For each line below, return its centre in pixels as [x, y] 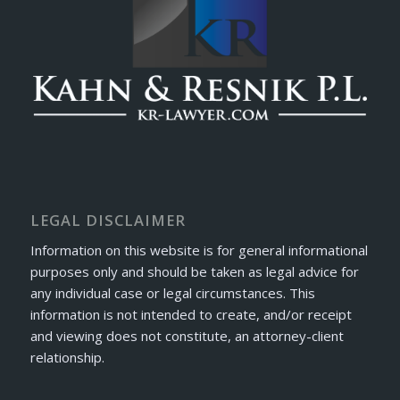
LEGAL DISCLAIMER [108, 220]
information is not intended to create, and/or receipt [191, 315]
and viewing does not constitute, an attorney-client [187, 336]
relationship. [67, 358]
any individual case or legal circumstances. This [172, 293]
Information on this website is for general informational [199, 250]
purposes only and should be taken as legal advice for [194, 272]
